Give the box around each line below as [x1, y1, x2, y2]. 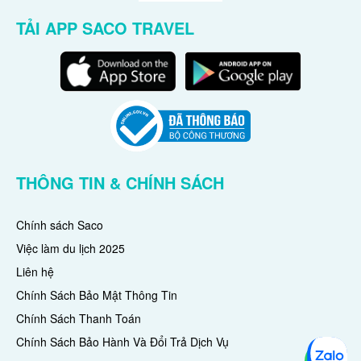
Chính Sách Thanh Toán [16, 310, 141, 327]
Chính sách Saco [16, 217, 103, 234]
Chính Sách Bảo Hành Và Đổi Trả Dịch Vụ [16, 334, 229, 351]
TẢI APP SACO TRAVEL [16, 16, 194, 40]
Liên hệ [16, 263, 54, 280]
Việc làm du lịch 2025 [16, 240, 125, 257]
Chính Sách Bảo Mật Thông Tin [16, 287, 177, 304]
